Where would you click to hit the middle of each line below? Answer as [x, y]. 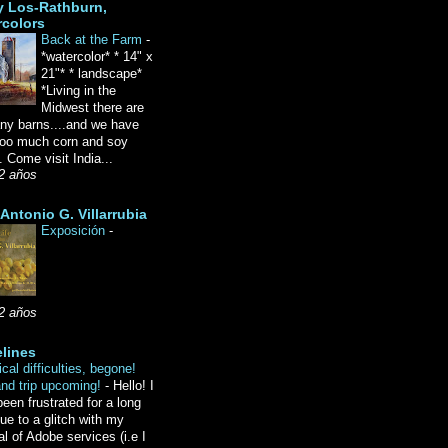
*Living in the [78, 91]
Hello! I [133, 386]
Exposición [75, 231]
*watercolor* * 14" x [97, 57]
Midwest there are [92, 108]
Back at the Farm [93, 40]
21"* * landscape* [91, 74]
